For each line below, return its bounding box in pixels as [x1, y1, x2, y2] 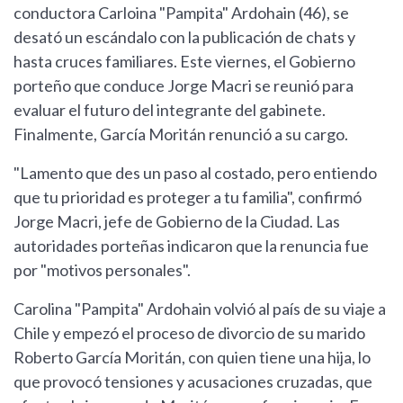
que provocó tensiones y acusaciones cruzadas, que [13, 372, 372, 392]
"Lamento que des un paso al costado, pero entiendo [13, 163, 377, 184]
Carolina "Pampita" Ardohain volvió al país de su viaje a [13, 299, 386, 319]
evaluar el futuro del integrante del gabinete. [13, 100, 326, 121]
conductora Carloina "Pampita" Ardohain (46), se [13, 3, 349, 23]
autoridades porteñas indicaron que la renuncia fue [13, 236, 369, 256]
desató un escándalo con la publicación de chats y [13, 27, 355, 48]
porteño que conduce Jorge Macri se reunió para [13, 76, 354, 96]
